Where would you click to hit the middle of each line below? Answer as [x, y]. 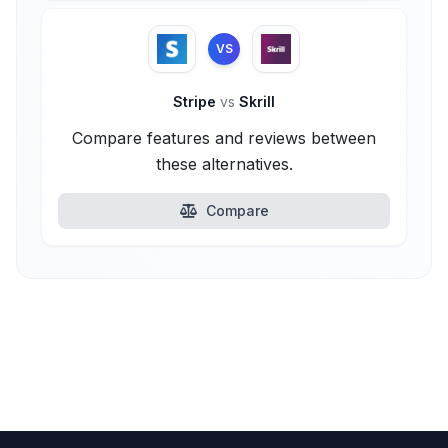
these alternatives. [224, 164]
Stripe [196, 101]
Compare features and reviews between [224, 138]
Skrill [255, 101]
